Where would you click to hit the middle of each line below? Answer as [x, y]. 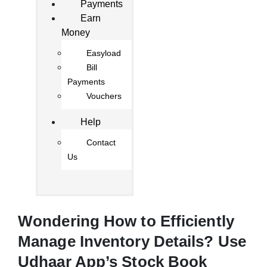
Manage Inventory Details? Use [132, 242]
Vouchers [104, 96]
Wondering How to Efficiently [126, 221]
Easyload [104, 53]
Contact [101, 143]
